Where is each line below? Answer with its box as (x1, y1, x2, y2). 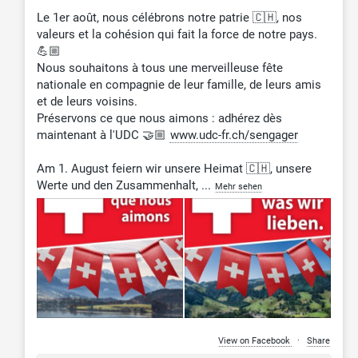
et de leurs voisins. (36, 94, 137, 109)
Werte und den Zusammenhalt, (36, 178, 198, 193)
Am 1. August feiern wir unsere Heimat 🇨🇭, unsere (36, 161, 312, 177)
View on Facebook (217, 336, 292, 347)
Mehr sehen (214, 181, 262, 193)
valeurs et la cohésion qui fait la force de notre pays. (36, 27, 317, 42)
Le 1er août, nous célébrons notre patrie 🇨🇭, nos (36, 10, 302, 26)
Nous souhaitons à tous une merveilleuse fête (36, 61, 283, 76)
